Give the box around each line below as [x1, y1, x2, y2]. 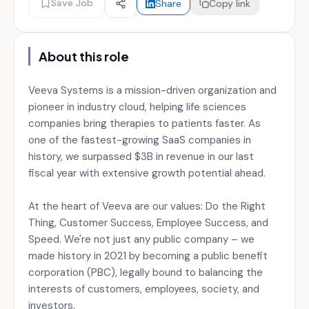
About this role [39, 48, 129, 64]
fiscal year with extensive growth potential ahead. [28, 166, 266, 180]
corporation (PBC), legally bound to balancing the [28, 266, 263, 279]
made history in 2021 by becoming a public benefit [28, 249, 268, 263]
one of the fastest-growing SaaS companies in [28, 133, 251, 147]
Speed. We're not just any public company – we [28, 232, 255, 246]
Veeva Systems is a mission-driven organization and [28, 83, 277, 97]
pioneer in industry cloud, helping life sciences [28, 100, 246, 114]
